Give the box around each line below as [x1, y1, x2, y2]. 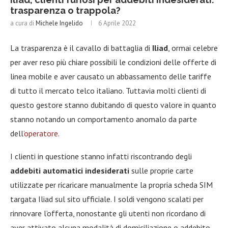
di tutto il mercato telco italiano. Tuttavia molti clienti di [10, 85, 206, 96]
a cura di [10, 18, 36, 27]
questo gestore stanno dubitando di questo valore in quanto [10, 99, 216, 110]
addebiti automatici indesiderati [10, 165, 129, 176]
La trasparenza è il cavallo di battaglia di [10, 42, 152, 53]
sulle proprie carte [129, 165, 193, 176]
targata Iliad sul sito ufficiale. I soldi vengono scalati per [10, 193, 204, 204]
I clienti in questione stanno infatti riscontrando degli [10, 151, 192, 161]
